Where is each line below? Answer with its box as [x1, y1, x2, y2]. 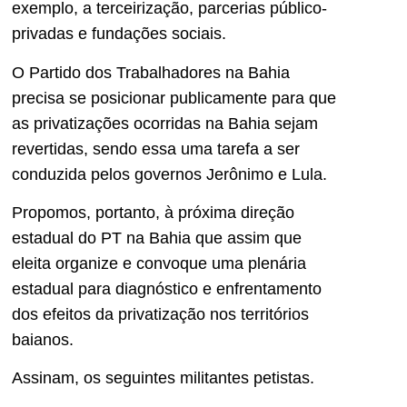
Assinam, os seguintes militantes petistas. [12, 369, 314, 388]
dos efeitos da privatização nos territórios [12, 304, 309, 323]
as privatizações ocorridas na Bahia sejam [12, 114, 318, 133]
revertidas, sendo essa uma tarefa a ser [12, 139, 300, 158]
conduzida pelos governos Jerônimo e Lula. [12, 164, 327, 184]
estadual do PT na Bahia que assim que [12, 228, 302, 247]
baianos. [12, 330, 74, 349]
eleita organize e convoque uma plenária [12, 253, 306, 273]
